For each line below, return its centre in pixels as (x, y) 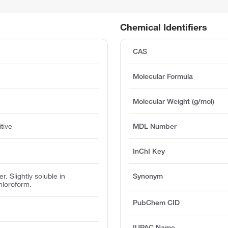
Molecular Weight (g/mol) (174, 102)
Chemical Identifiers (164, 27)
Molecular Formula (163, 77)
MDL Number (155, 126)
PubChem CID (156, 203)
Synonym (148, 176)
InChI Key (149, 151)
